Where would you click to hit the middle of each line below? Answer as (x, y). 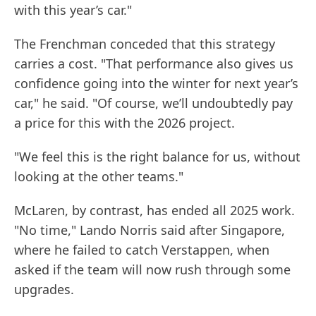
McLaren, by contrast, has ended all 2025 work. (154, 211)
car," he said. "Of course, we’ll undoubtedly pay (153, 103)
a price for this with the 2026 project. (124, 123)
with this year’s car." (73, 10)
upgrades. (44, 290)
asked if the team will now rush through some (152, 270)
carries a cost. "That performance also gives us (154, 64)
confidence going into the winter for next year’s (156, 84)
